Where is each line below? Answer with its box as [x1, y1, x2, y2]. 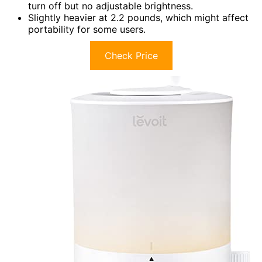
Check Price [104, 49, 158, 61]
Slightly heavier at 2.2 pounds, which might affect [28, 11, 249, 23]
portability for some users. [28, 23, 146, 35]
